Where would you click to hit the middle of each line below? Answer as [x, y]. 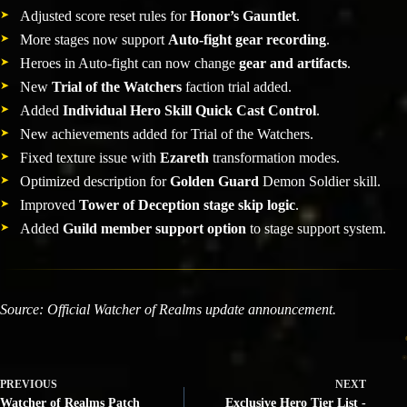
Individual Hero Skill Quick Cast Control [189, 110]
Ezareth [184, 157]
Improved [50, 204]
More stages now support [94, 39]
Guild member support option [154, 228]
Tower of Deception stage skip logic [187, 204]
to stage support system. [316, 228]
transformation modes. [274, 157]
